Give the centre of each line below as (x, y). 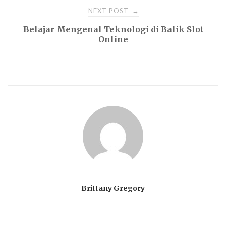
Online (113, 40)
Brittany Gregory (113, 188)
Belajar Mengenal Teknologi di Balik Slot (113, 30)
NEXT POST (109, 11)
